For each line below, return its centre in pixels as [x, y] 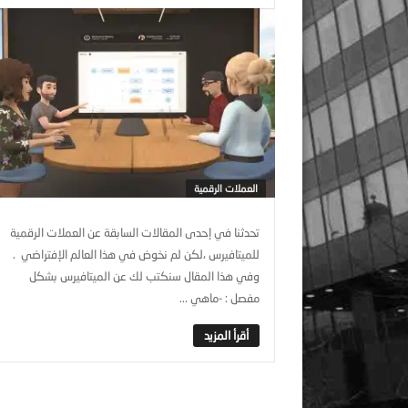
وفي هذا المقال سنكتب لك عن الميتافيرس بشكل [144, 276]
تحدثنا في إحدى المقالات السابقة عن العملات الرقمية [135, 232]
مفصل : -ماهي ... [219, 298]
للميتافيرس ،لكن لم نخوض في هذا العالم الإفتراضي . [136, 254]
